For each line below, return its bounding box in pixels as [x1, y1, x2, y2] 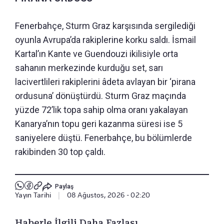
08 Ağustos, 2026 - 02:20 [66, 191, 150, 199]
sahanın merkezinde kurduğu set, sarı [15, 62, 163, 73]
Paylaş [54, 182, 73, 190]
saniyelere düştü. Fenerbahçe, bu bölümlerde [15, 132, 192, 143]
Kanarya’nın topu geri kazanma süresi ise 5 [15, 118, 182, 129]
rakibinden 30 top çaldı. [15, 146, 105, 157]
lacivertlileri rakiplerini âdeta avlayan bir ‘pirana [15, 76, 195, 87]
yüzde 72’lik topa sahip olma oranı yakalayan [15, 104, 188, 115]
